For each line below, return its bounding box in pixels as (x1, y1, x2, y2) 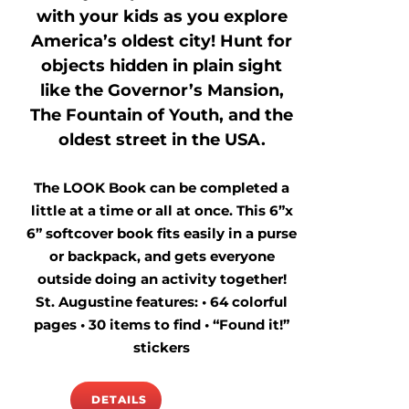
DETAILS (90, 393, 147, 406)
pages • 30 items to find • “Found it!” (34, 315, 290, 333)
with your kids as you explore (36, 6, 288, 26)
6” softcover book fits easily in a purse (26, 224, 298, 242)
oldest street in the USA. (58, 130, 266, 150)
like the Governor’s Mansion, (39, 80, 284, 100)
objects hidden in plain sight (41, 56, 283, 76)
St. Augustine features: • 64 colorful (36, 292, 288, 310)
